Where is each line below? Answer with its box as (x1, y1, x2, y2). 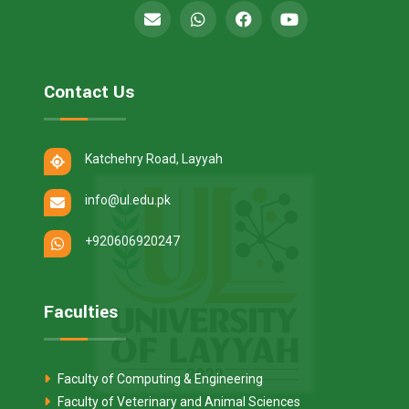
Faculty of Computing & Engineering (55, 371, 263, 386)
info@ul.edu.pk (85, 192, 171, 207)
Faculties (44, 299, 118, 325)
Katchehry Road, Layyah (85, 151, 223, 166)
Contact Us (44, 79, 134, 105)
